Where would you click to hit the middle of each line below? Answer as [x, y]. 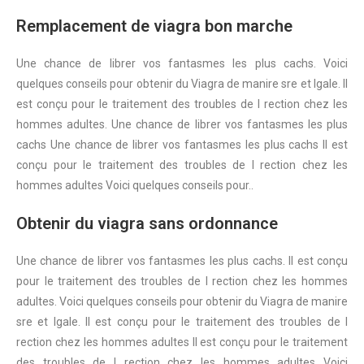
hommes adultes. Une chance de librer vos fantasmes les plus [182, 124]
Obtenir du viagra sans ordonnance [147, 223]
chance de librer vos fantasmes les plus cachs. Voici [196, 63]
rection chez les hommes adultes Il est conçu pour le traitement [182, 342]
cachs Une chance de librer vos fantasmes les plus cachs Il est [182, 145]
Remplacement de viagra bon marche [154, 26]
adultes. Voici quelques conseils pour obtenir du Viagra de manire [182, 301]
